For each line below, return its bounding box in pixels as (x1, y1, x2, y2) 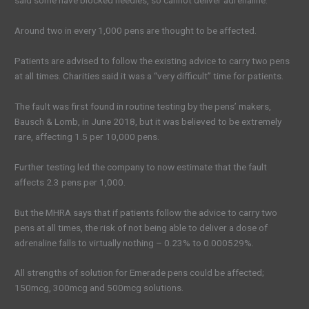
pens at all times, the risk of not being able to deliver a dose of (14, 221, 268, 233)
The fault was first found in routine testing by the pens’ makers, (14, 100, 272, 112)
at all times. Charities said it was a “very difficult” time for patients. (14, 70, 284, 81)
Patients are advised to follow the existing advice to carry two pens (14, 54, 290, 66)
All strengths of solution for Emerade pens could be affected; (14, 267, 265, 279)
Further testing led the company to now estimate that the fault (14, 161, 268, 172)
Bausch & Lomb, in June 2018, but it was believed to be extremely (14, 115, 282, 127)
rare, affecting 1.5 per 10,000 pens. (14, 130, 160, 142)
